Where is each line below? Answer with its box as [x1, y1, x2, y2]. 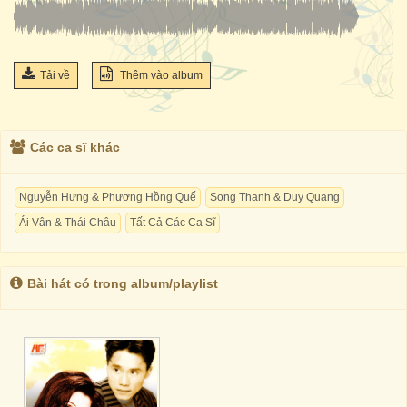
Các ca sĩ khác [30, 140, 120, 154]
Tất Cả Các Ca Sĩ [130, 216, 215, 229]
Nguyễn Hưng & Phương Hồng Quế [19, 191, 196, 203]
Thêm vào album [117, 69, 203, 82]
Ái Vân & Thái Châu [19, 216, 116, 229]
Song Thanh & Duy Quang [210, 191, 340, 203]
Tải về [40, 69, 70, 82]
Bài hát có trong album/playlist [27, 276, 218, 291]
